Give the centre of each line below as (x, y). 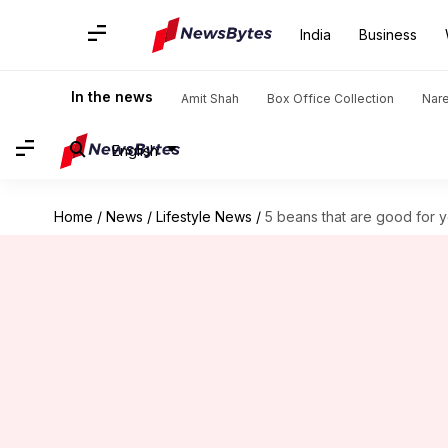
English (135, 150)
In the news (112, 96)
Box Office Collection (330, 98)
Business (388, 34)
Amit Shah (210, 98)
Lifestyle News (203, 216)
